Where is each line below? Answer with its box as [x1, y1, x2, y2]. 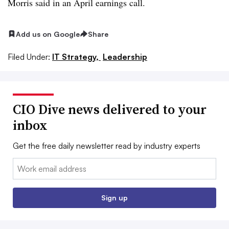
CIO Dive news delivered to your [13, 100, 207, 119]
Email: [13, 159, 34, 170]
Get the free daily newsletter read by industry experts [13, 141, 200, 151]
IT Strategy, [52, 52, 101, 62]
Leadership [103, 52, 147, 62]
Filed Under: [8, 52, 50, 62]
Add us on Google [16, 29, 80, 38]
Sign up [101, 193, 128, 202]
